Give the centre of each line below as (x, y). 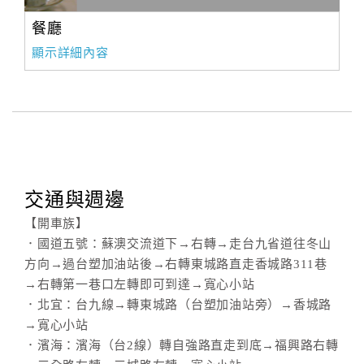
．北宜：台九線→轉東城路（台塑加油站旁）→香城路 (178, 305)
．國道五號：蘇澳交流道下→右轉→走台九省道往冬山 (178, 244)
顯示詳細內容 (70, 53)
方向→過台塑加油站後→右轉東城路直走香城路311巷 (176, 264)
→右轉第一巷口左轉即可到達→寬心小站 (140, 284)
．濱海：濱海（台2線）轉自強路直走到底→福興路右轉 (182, 345)
